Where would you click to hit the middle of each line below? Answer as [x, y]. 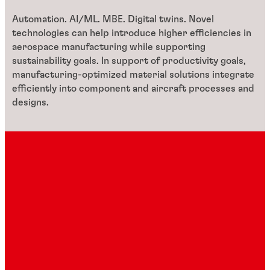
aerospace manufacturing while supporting [109, 47]
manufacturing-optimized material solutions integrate [133, 75]
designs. [30, 103]
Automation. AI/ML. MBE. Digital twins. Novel [113, 20]
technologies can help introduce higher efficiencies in [132, 33]
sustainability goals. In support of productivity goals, [129, 61]
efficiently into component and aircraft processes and [133, 89]
